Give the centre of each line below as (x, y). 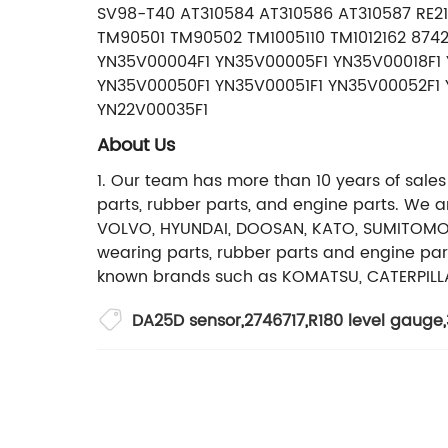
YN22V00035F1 (152, 109)
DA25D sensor (186, 320)
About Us (136, 145)
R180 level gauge (375, 320)
